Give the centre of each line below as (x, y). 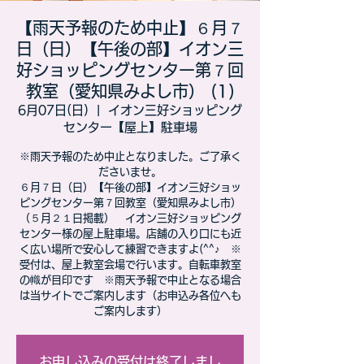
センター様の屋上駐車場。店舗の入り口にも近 (130, 234)
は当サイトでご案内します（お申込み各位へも (130, 295)
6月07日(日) (53, 110)
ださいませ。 (130, 172)
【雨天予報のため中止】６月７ (130, 28)
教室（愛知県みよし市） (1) (130, 91)
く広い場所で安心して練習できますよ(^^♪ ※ (130, 249)
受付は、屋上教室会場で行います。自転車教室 (130, 264)
